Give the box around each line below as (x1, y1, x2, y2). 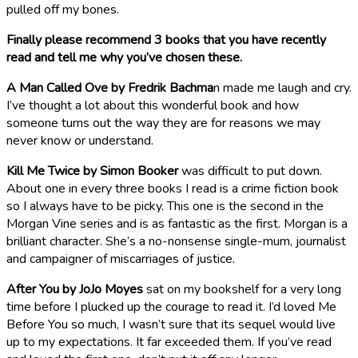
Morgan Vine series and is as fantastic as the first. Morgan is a (6, 215, 348, 233)
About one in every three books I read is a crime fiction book (6, 180, 339, 197)
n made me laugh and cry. (213, 79, 352, 97)
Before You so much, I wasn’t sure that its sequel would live (6, 316, 336, 333)
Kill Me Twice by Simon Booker (6, 162, 178, 180)
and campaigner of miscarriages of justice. (6, 250, 235, 268)
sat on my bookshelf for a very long (143, 280, 341, 298)
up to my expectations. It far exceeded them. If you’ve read (6, 333, 332, 351)
